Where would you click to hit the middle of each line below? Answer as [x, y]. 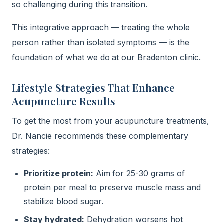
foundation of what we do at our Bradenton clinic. [106, 57]
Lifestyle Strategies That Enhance [93, 87]
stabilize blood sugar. [63, 201]
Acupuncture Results [64, 101]
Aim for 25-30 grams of [139, 173]
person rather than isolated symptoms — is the [101, 42]
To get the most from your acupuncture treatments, [111, 121]
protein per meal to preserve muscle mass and [112, 187]
